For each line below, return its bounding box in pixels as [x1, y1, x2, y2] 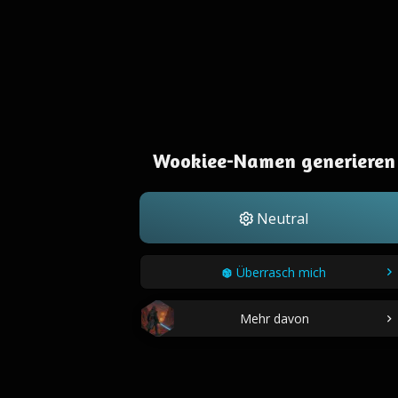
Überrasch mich [236, 264, 326, 281]
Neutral [253, 209, 308, 228]
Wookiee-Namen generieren [152, 149, 395, 172]
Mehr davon [240, 309, 309, 327]
